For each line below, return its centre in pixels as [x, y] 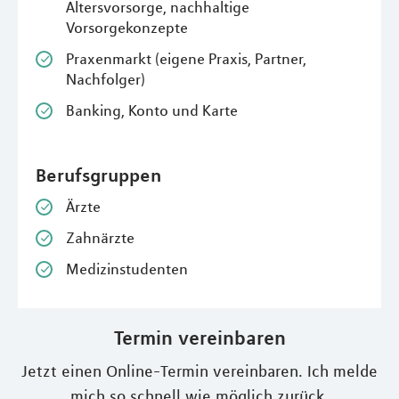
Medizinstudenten [127, 269]
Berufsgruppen [98, 175]
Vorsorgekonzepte [127, 28]
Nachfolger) [106, 80]
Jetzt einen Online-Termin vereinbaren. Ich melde [199, 372]
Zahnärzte [100, 238]
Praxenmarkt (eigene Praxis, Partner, [186, 59]
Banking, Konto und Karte [152, 111]
